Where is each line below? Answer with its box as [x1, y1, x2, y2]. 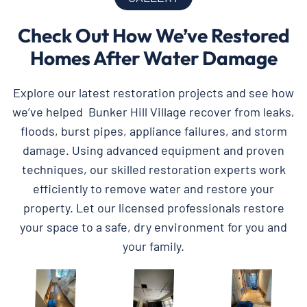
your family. [123, 238, 184, 254]
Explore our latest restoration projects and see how [13, 85, 294, 101]
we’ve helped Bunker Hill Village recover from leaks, [12, 104, 295, 120]
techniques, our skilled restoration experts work [21, 162, 286, 177]
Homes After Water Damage [29, 46, 278, 71]
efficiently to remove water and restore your [33, 181, 274, 197]
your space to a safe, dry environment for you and [20, 219, 287, 235]
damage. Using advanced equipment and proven [23, 143, 284, 158]
